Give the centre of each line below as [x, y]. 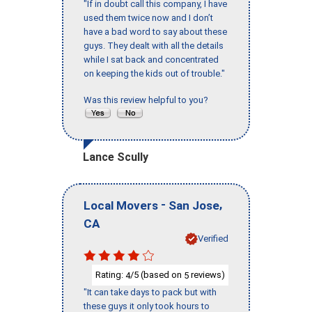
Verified [213, 238]
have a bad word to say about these [155, 32]
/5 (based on [157, 274]
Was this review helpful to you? [148, 100]
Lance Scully [116, 157]
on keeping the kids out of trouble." [154, 74]
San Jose [194, 205]
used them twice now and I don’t [148, 18]
